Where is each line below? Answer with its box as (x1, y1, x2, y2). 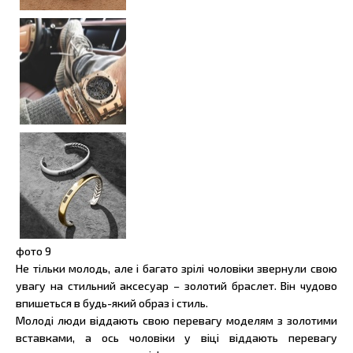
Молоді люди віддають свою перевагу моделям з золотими (16, 313, 337, 327)
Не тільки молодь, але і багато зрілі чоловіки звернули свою (16, 261, 337, 275)
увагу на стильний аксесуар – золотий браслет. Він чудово (16, 278, 337, 292)
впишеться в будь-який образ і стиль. (16, 295, 208, 310)
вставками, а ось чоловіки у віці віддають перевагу (16, 330, 337, 344)
